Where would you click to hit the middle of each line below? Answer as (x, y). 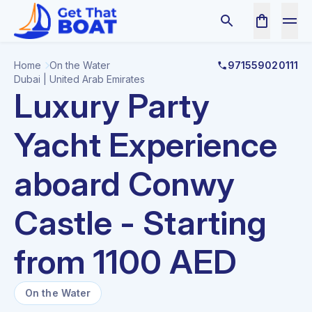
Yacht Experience (146, 145)
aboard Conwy (124, 184)
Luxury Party (112, 106)
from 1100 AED (125, 262)
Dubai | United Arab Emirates (79, 79)
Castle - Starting (140, 223)
